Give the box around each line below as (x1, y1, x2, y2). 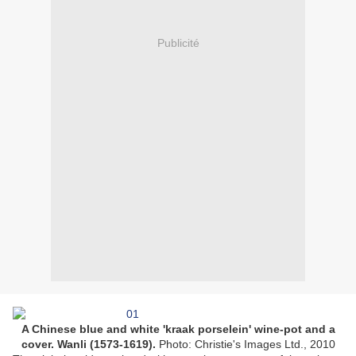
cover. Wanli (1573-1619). (21, 338, 159, 351)
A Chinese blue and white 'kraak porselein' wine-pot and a (21, 323, 335, 336)
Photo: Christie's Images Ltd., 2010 (158, 338, 335, 351)
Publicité (157, 36, 199, 49)
